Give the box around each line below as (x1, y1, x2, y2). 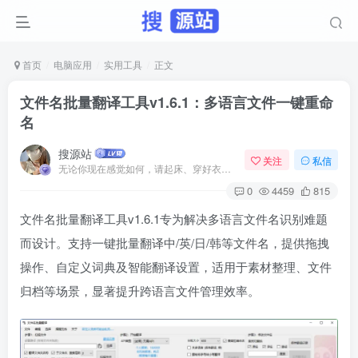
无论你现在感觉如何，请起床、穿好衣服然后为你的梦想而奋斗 (221, 161, 231, 175)
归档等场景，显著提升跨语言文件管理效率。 (20, 282, 260, 299)
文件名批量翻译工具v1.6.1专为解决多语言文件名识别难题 (20, 210, 328, 227)
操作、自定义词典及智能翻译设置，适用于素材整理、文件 (20, 258, 332, 275)
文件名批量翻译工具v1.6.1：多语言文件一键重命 (20, 92, 333, 113)
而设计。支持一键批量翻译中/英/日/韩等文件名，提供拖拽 (20, 234, 329, 251)
